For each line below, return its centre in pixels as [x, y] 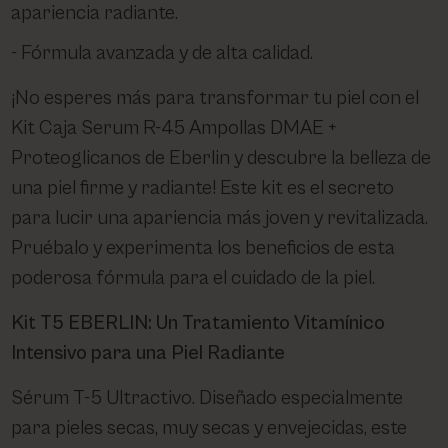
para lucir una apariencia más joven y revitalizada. [220, 218]
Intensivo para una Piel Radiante [148, 353]
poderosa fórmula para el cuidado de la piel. [193, 278]
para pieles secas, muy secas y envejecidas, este [209, 428]
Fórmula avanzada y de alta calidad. [167, 53]
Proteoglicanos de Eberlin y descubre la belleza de [221, 158]
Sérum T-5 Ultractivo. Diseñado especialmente [207, 398]
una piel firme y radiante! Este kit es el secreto [203, 188]
